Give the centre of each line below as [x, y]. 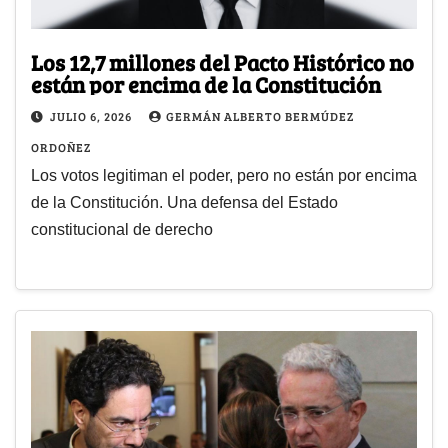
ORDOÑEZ [61, 147]
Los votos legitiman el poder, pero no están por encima [224, 176]
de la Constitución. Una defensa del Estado [184, 203]
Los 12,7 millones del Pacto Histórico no [222, 62]
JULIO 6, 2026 [92, 116]
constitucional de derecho [122, 230]
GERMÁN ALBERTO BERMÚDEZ [260, 116]
